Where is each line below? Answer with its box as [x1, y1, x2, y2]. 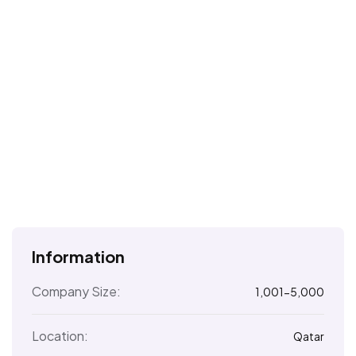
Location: [32, 327, 88, 345]
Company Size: [32, 283, 121, 300]
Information [32, 246, 125, 266]
